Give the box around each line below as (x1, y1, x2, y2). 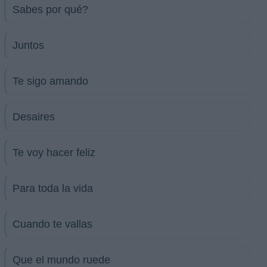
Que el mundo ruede (13, 254, 110, 266)
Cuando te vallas (13, 218, 92, 230)
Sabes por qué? (13, 4, 88, 15)
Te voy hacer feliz (13, 147, 95, 159)
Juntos (13, 39, 44, 51)
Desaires (13, 111, 55, 123)
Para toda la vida (13, 182, 93, 194)
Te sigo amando (13, 75, 88, 87)
